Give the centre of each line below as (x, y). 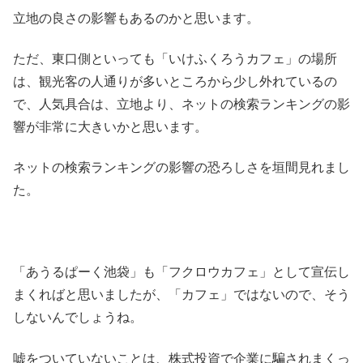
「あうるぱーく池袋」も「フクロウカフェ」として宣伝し (181, 272)
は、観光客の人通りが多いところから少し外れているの (175, 82)
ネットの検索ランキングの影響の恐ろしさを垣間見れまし (181, 168)
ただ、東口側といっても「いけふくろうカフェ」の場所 (175, 59)
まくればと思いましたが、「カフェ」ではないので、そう (181, 295)
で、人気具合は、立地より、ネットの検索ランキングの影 (181, 105)
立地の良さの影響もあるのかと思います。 (136, 18)
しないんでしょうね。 (78, 318)
